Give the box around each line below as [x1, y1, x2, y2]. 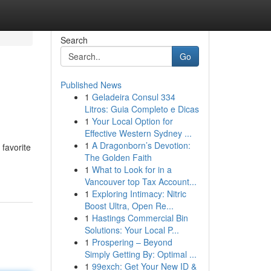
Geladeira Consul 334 [91, 91, 175, 103]
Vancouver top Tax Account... [84, 175, 197, 188]
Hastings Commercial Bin [91, 212, 188, 224]
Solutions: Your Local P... [84, 224, 179, 236]
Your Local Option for [91, 115, 173, 127]
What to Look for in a [91, 163, 172, 175]
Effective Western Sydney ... [84, 127, 192, 139]
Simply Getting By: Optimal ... [84, 248, 197, 260]
